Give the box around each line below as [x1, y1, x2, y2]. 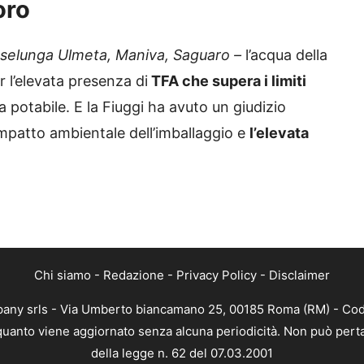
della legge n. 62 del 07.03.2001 [91, 344, 273, 361]
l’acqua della [245, 46, 327, 64]
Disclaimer [269, 266, 330, 283]
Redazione [103, 266, 164, 283]
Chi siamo [34, 266, 91, 283]
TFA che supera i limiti [148, 72, 306, 90]
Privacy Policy [176, 266, 257, 283]
